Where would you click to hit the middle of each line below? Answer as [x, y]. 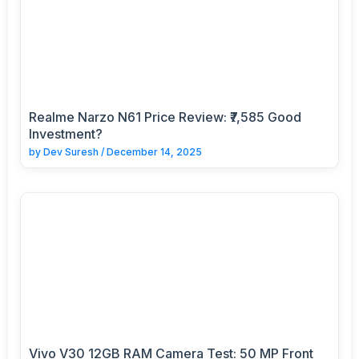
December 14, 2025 [154, 151]
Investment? [66, 133]
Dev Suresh [71, 151]
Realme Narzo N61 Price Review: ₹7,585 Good [165, 117]
